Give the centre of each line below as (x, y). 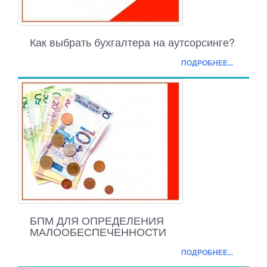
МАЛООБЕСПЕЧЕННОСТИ (98, 232)
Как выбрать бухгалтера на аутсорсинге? (132, 42)
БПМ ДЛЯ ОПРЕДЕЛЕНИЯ (97, 220)
